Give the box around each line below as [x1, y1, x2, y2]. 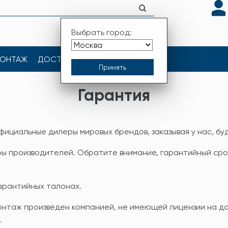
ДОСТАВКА [38, 54, 81, 64]
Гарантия [78, 85, 150, 105]
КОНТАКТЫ [91, 54, 133, 64]
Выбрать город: [71, 27, 132, 37]
